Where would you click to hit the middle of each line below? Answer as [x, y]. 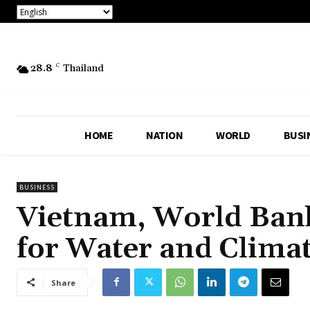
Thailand [83, 69]
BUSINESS [37, 187]
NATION [164, 135]
